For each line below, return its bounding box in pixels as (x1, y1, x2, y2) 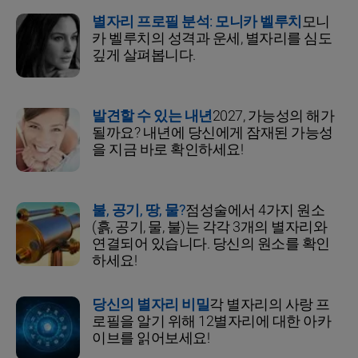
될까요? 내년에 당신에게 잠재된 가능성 (92, 122, 333, 145)
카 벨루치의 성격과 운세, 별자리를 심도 (92, 28, 332, 50)
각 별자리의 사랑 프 (209, 294, 330, 316)
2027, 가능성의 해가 (212, 105, 334, 128)
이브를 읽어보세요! (92, 328, 209, 350)
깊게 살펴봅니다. (92, 45, 196, 67)
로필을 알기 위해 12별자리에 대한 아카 (92, 311, 331, 333)
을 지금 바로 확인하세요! (92, 139, 243, 161)
